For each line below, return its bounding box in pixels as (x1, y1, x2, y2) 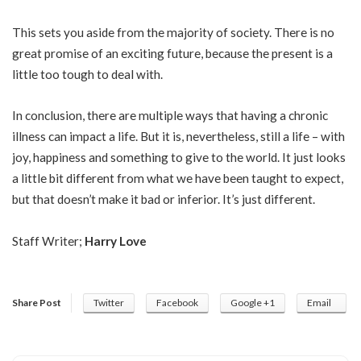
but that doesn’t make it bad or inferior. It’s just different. (12, 192, 315, 206)
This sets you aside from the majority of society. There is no (12, 24, 334, 39)
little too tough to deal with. (12, 66, 163, 81)
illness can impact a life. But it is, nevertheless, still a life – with (12, 129, 345, 143)
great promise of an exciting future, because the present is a (12, 45, 333, 60)
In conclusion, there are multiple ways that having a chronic (12, 108, 328, 122)
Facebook (156, 297, 198, 309)
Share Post (12, 297, 61, 309)
